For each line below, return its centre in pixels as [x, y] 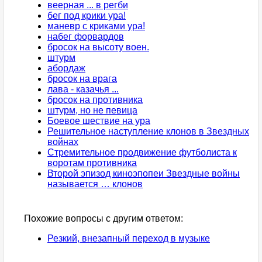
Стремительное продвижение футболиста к [142, 153]
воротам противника [92, 163]
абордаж [66, 68]
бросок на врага [82, 79]
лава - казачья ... [83, 89]
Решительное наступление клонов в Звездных [148, 132]
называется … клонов [95, 184]
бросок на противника [95, 100]
